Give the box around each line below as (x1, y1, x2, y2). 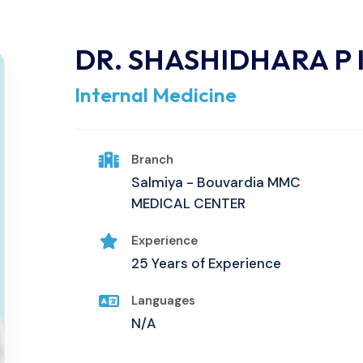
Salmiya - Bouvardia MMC (130, 173, 301, 191)
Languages (130, 292, 195, 309)
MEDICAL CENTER (130, 194, 246, 212)
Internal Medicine (74, 81, 237, 108)
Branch (130, 151, 173, 168)
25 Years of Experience (130, 254, 281, 272)
